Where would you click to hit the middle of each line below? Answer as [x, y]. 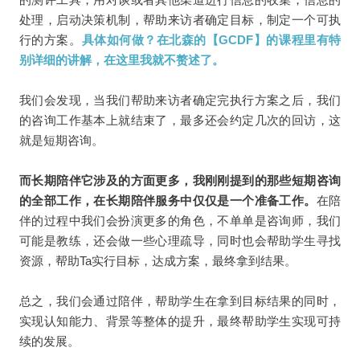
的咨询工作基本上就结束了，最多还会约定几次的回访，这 [180, 120]
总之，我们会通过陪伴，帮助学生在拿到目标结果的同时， [180, 301]
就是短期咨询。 [61, 140]
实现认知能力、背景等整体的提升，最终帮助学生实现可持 [180, 321]
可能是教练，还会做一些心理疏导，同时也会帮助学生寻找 [180, 240]
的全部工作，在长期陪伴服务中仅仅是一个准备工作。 [168, 200]
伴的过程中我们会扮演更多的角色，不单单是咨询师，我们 [180, 220]
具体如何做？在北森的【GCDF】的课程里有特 [211, 39]
